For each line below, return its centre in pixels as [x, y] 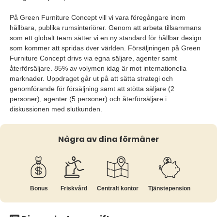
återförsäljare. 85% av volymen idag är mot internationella [98, 68]
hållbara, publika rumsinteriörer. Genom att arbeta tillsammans [105, 28]
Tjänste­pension [169, 188]
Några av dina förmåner [108, 139]
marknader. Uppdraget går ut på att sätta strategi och [91, 78]
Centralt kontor [118, 188]
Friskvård [74, 188]
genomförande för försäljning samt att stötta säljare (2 [92, 89]
